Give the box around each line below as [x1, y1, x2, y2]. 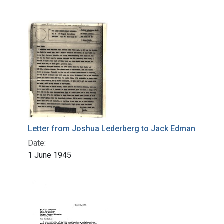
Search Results [21, 20, 128, 39]
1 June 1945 [28, 150, 71, 160]
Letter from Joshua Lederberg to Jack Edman [28, 124, 195, 134]
